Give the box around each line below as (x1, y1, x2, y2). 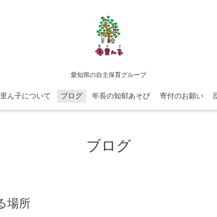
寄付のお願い (160, 92, 203, 100)
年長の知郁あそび (92, 92, 150, 100)
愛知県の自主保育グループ (71, 71, 146, 78)
